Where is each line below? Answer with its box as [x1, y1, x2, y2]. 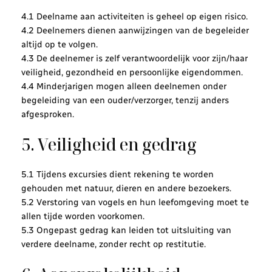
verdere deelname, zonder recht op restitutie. [21, 238, 206, 250]
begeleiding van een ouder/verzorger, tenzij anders [21, 94, 229, 106]
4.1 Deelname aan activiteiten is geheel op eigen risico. [21, 10, 248, 22]
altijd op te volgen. [21, 38, 98, 50]
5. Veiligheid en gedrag [21, 133, 197, 156]
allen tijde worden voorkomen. [21, 210, 144, 222]
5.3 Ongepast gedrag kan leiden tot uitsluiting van [21, 224, 231, 236]
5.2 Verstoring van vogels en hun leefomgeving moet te [21, 196, 249, 208]
